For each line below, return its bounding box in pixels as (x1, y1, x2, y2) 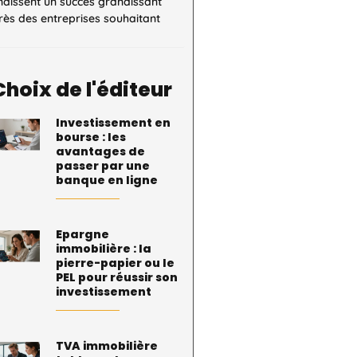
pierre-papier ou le (56, 255, 175, 271)
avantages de (56, 143, 146, 159)
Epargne (56, 226, 110, 242)
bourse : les (56, 129, 127, 145)
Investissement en (56, 115, 171, 131)
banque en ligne (56, 172, 159, 188)
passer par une (56, 158, 151, 174)
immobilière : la (56, 241, 152, 257)
